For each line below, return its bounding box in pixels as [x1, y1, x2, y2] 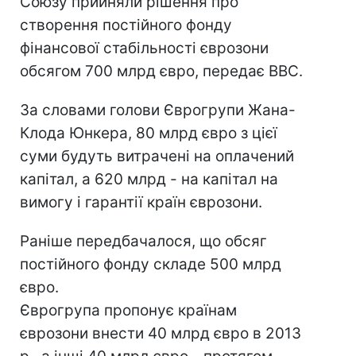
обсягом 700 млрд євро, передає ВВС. [20, 62, 303, 80]
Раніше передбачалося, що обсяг [20, 232, 267, 250]
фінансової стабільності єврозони [20, 39, 269, 57]
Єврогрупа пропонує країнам [20, 301, 237, 319]
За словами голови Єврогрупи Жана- [20, 101, 296, 119]
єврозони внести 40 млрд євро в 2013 [20, 324, 301, 342]
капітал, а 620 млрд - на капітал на [20, 170, 278, 188]
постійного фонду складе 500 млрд [20, 255, 281, 273]
